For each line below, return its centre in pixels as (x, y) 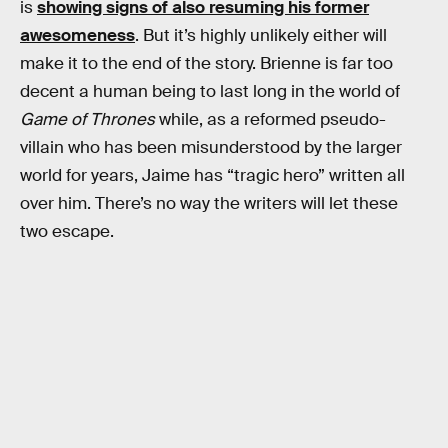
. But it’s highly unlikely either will (261, 35)
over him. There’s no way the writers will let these (209, 203)
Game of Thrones (87, 119)
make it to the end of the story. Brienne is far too (206, 63)
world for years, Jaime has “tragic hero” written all (212, 175)
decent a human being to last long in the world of (210, 91)
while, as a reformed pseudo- (270, 119)
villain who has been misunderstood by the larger (211, 147)
